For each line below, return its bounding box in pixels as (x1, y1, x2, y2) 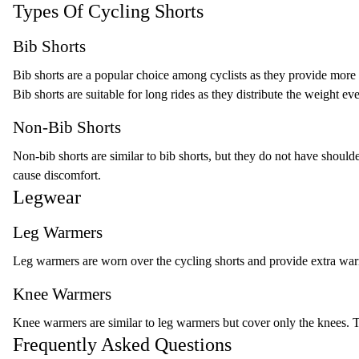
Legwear (13, 187, 81, 208)
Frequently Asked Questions (13, 334, 232, 355)
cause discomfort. (13, 168, 101, 182)
